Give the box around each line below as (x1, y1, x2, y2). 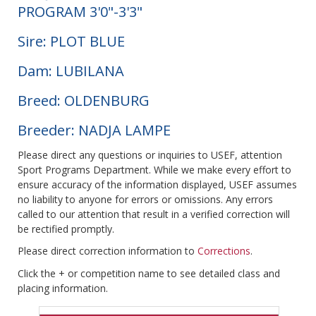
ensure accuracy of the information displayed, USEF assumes (18, 178, 297, 192)
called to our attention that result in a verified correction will (18, 207, 290, 221)
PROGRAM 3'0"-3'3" (18, 2, 142, 22)
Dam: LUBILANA (18, 61, 124, 81)
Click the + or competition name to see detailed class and (18, 267, 280, 281)
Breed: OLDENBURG (18, 91, 150, 111)
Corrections (197, 244, 250, 258)
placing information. (18, 281, 108, 296)
